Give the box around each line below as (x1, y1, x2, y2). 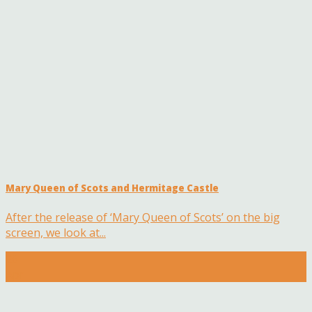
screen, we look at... (6, 225, 106, 241)
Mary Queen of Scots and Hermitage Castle (6, 181, 219, 194)
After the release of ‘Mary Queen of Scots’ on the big (6, 210, 280, 226)
